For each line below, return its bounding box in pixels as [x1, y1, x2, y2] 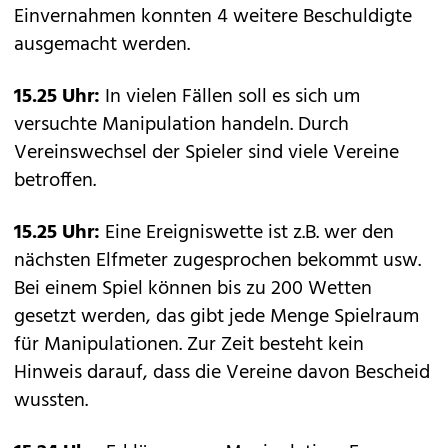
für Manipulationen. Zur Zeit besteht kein [14, 329, 364, 361]
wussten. [14, 385, 88, 417]
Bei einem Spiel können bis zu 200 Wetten [14, 273, 372, 305]
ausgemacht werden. [14, 29, 190, 61]
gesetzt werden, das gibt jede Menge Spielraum [14, 301, 419, 333]
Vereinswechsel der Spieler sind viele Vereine [14, 137, 399, 169]
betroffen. [14, 165, 96, 197]
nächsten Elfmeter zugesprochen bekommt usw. [14, 245, 421, 277]
